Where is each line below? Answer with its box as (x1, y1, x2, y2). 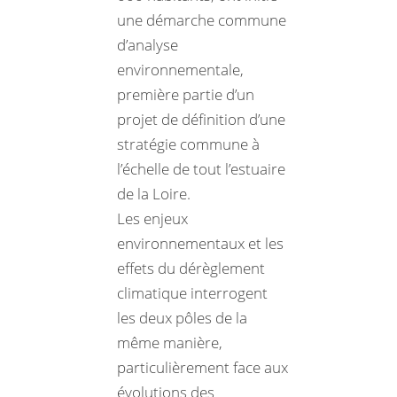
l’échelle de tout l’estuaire (117, 158, 285, 179)
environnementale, (117, 58, 244, 80)
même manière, (117, 331, 222, 353)
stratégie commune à (117, 133, 260, 154)
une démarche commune (117, 9, 286, 30)
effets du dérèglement (117, 257, 265, 278)
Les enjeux (117, 207, 188, 229)
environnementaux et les (117, 232, 284, 253)
